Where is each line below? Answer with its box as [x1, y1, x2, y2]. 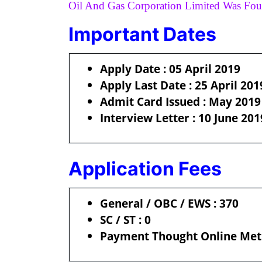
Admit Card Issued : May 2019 [100, 94, 261, 109]
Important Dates [68, 23, 216, 46]
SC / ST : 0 [100, 212, 151, 227]
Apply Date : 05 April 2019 [100, 61, 240, 77]
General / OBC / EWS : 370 [100, 195, 242, 211]
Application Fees [68, 157, 222, 180]
